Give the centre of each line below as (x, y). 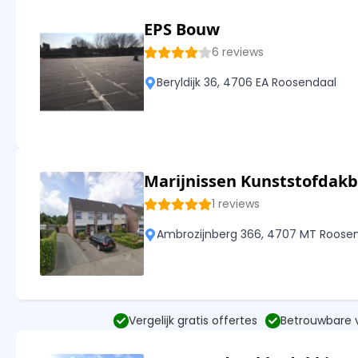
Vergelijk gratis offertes (193, 321)
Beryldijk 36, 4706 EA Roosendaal (247, 83)
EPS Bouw (182, 30)
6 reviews (238, 52)
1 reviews (236, 204)
